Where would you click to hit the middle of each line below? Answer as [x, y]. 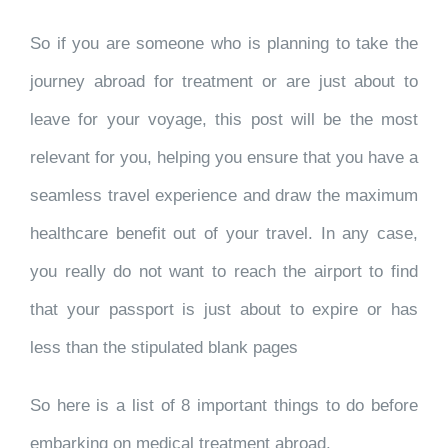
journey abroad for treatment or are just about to [224, 81]
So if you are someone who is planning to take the [224, 43]
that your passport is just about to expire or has [224, 309]
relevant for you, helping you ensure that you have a [224, 157]
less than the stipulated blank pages [164, 347]
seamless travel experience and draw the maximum [224, 195]
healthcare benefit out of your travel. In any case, [224, 233]
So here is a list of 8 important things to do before [224, 405]
